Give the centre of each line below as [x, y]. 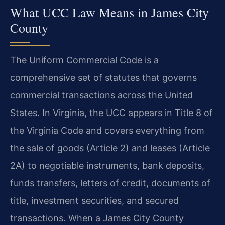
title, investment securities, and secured [94, 200]
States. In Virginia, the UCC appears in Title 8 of [111, 113]
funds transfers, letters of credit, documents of [110, 183]
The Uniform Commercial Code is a [84, 60]
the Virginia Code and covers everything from [107, 130]
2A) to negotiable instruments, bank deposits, [107, 165]
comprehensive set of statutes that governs [103, 77]
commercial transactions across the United [101, 95]
